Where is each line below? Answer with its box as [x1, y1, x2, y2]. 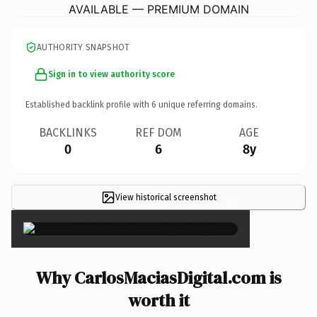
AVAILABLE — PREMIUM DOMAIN [68, 1, 249, 16]
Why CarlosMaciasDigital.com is [35, 265, 282, 289]
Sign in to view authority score [48, 69, 175, 79]
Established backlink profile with [25, 99, 151, 110]
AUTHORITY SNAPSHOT [37, 42, 130, 52]
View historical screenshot [115, 192, 217, 202]
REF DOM [135, 125, 182, 139]
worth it [127, 288, 190, 312]
